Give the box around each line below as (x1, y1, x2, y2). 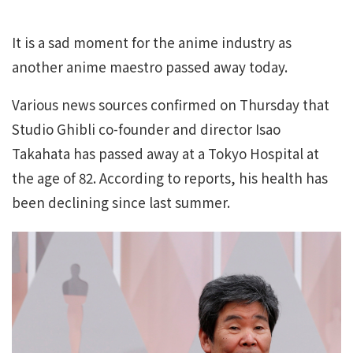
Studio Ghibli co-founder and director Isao (12, 119, 281, 139)
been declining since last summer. (12, 192, 230, 213)
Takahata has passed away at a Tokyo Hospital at (12, 143, 319, 164)
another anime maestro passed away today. (12, 57, 288, 77)
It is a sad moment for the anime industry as (12, 32, 292, 53)
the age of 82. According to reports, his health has (12, 168, 328, 188)
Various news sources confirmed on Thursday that (12, 95, 329, 115)
